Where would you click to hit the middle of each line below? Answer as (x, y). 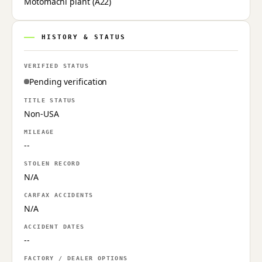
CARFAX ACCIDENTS (59, 195)
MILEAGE (39, 132)
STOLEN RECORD (52, 163)
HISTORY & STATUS (84, 37)
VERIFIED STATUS (56, 65)
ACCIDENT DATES (54, 226)
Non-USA (42, 113)
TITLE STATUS (50, 100)
